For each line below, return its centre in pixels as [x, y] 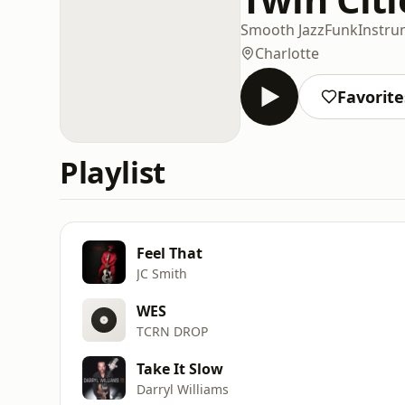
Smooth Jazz [283, 29]
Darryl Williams [183, 389]
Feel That [170, 253]
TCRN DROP [172, 331]
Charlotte [287, 53]
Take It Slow [180, 368]
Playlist [113, 172]
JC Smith [162, 273]
